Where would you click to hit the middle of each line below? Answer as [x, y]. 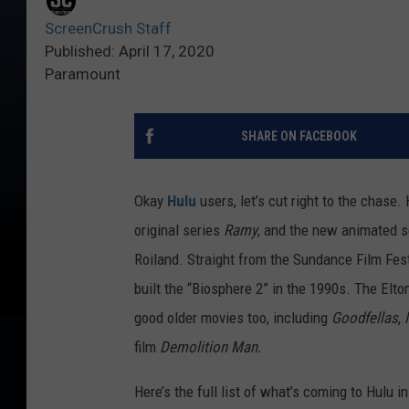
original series [179, 231]
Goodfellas [365, 318]
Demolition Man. [210, 347]
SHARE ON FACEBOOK [299, 136]
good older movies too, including [233, 318]
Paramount [83, 74]
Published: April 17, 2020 [130, 52]
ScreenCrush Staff [108, 29]
